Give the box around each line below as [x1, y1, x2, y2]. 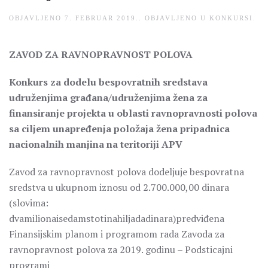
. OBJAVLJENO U [139, 14, 209, 22]
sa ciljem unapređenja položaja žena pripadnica [9, 122, 230, 135]
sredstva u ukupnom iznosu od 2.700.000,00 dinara [9, 181, 229, 194]
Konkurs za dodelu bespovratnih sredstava [9, 75, 208, 89]
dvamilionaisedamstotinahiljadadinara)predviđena [9, 212, 224, 225]
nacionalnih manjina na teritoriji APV [9, 138, 182, 151]
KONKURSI [209, 14, 253, 22]
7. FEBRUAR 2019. [65, 14, 139, 22]
